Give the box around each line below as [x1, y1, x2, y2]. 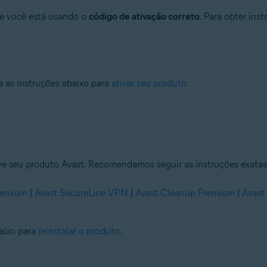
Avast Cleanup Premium [135, 187, 235, 198]
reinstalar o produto [38, 225, 120, 237]
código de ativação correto [88, 11, 200, 22]
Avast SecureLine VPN [34, 187, 128, 198]
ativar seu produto [111, 77, 187, 89]
